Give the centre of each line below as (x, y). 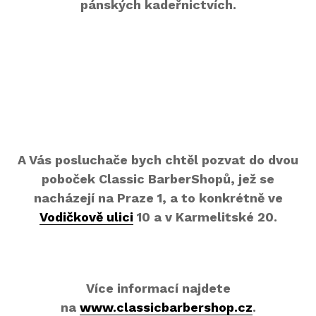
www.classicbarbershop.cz (166, 307)
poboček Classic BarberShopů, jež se (158, 179)
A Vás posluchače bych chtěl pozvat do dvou (158, 160)
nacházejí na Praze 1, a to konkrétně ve (158, 198)
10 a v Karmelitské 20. (205, 217)
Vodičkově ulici (86, 217)
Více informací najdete (158, 288)
